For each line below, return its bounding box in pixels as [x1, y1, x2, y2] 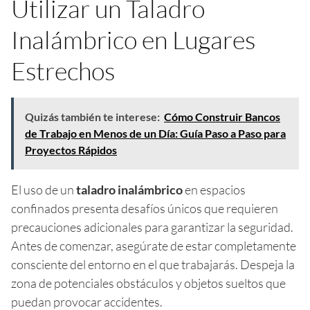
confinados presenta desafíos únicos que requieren [11, 200, 278, 216]
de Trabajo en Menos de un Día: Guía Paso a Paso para [25, 126, 286, 140]
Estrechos [11, 55, 115, 86]
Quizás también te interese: [25, 109, 160, 123]
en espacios [183, 181, 246, 197]
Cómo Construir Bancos [164, 109, 280, 123]
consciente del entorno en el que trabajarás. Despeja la [11, 256, 295, 272]
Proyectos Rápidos [25, 143, 117, 156]
